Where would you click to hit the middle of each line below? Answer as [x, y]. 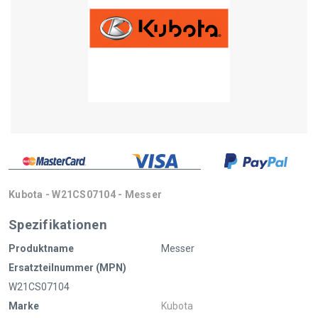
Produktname [41, 248]
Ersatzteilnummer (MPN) [67, 267]
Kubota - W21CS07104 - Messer [85, 194]
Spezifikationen [58, 224]
